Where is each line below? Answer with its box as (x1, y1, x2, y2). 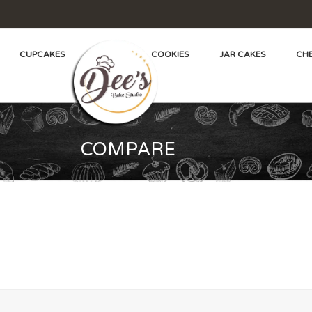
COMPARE (81, 139, 175, 161)
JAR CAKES (219, 49, 265, 59)
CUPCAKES (19, 49, 65, 59)
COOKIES (151, 49, 189, 59)
